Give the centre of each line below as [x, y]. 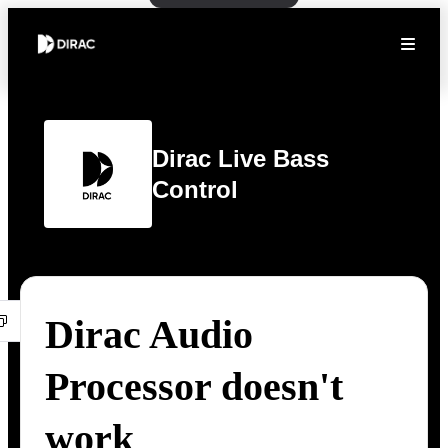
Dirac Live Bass [240, 158]
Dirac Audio [149, 334]
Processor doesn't [194, 386]
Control [195, 189]
